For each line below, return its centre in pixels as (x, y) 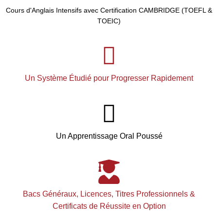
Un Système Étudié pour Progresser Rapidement (109, 78)
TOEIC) (109, 21)
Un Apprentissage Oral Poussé (109, 136)
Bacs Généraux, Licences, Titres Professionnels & (109, 194)
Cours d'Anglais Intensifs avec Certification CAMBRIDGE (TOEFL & (109, 10)
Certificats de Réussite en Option (109, 206)
